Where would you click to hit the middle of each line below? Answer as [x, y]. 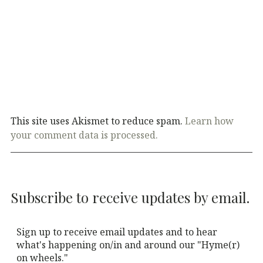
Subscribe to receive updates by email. [130, 197]
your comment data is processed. [84, 135]
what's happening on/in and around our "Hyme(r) [128, 245]
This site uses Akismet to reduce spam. [98, 121]
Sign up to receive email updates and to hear [117, 232]
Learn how [209, 121]
